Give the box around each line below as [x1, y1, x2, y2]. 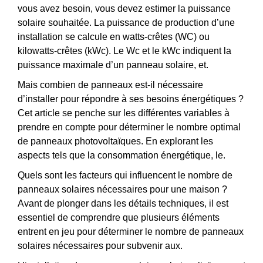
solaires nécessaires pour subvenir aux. [18, 240, 183, 251]
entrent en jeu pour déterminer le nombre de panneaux [18, 226, 244, 237]
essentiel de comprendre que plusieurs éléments [18, 212, 220, 222]
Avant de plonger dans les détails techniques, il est [18, 198, 228, 208]
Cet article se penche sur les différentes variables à [18, 107, 230, 118]
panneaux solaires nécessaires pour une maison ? [18, 184, 227, 194]
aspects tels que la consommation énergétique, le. [18, 150, 225, 160]
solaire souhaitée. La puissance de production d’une [18, 17, 235, 28]
